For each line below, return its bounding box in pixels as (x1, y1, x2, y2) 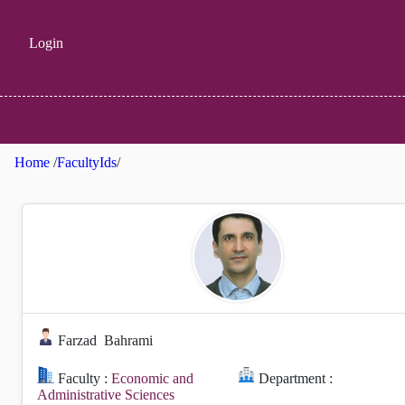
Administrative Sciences (37, 387, 174, 403)
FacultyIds (57, 155, 117, 170)
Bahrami (104, 333, 154, 349)
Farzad (58, 333, 98, 349)
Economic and (111, 371, 194, 387)
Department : (255, 371, 334, 387)
